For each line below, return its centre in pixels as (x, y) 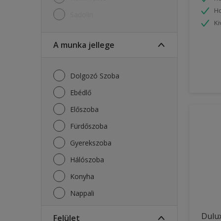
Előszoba (86, 109)
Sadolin (84, 14)
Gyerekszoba (93, 143)
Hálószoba (90, 159)
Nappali (85, 193)
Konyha (84, 176)
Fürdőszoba (91, 126)
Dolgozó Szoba (97, 75)
